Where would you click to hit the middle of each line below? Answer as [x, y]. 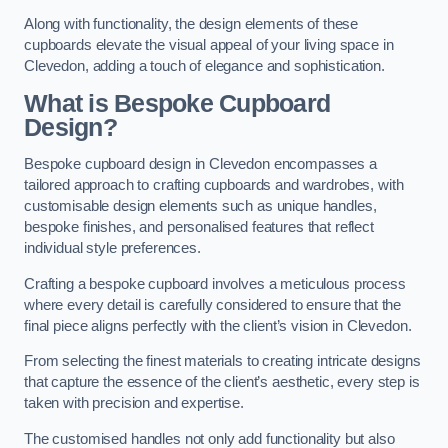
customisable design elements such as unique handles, [200, 206]
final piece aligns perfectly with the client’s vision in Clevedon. [218, 325]
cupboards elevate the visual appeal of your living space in [209, 45]
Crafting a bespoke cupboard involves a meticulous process [215, 283]
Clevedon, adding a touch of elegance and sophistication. [204, 66]
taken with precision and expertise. [134, 403]
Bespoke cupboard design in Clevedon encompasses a [200, 164]
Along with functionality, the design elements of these [191, 24]
